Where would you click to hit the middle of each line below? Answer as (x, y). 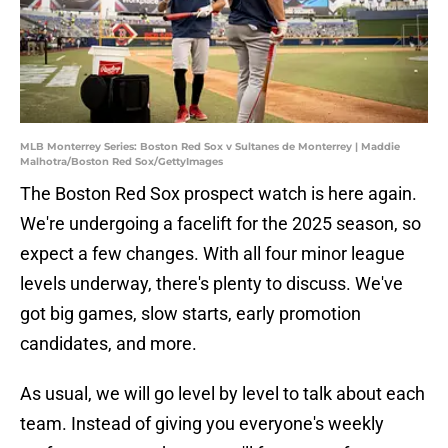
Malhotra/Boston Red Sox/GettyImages (121, 162)
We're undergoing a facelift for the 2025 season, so (220, 224)
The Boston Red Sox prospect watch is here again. (218, 194)
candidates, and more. (108, 344)
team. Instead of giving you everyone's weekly (202, 424)
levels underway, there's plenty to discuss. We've (211, 284)
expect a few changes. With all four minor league (212, 254)
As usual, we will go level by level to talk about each (222, 394)
